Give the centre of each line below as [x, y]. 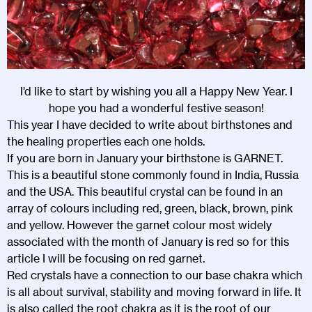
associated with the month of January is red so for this [148, 241]
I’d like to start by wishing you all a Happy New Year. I [156, 91]
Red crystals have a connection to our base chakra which [155, 275]
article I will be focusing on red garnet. [106, 258]
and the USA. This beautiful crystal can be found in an [145, 191]
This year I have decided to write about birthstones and [150, 124]
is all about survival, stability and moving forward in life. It [154, 291]
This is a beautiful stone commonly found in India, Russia [153, 174]
